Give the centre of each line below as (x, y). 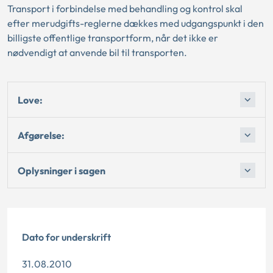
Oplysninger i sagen (62, 170)
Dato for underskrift (66, 237)
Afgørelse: (41, 135)
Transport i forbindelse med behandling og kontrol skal (125, 9)
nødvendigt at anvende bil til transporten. (97, 52)
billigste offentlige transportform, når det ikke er (113, 38)
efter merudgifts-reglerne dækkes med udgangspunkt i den (136, 23)
